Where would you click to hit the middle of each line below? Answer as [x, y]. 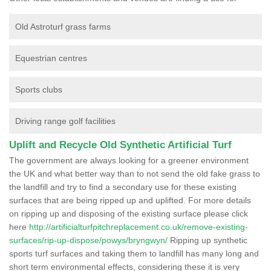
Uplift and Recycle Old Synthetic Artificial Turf [120, 145]
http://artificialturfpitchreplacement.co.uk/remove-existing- [139, 227]
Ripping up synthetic [207, 240]
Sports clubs [39, 89]
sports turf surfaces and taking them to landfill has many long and [134, 253]
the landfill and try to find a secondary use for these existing [123, 187]
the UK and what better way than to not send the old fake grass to [135, 173]
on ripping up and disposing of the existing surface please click [129, 213]
